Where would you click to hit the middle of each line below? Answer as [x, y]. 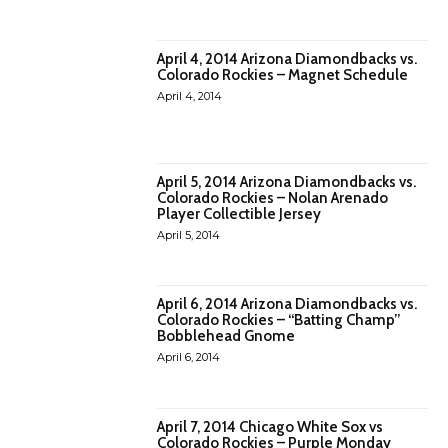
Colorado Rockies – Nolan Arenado [273, 197]
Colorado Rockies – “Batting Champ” [279, 320]
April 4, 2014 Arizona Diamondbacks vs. [287, 59]
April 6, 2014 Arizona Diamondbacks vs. [287, 304]
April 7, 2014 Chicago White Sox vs [270, 426]
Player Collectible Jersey [239, 213]
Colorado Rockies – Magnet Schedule [283, 75]
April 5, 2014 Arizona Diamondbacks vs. [287, 181]
